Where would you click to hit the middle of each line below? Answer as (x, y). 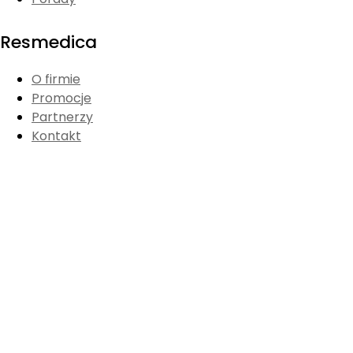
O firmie (56, 79)
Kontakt (56, 136)
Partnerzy (62, 117)
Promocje (61, 98)
